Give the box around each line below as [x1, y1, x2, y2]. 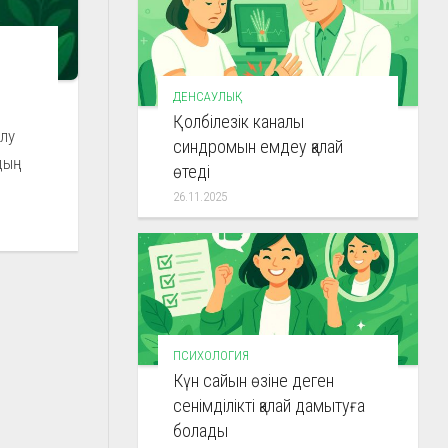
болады [173, 419, 228, 441]
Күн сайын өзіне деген [173, 369, 334, 391]
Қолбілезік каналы [173, 110, 304, 132]
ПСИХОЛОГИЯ [173, 347, 249, 363]
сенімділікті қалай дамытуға [173, 394, 365, 416]
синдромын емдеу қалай [173, 135, 343, 157]
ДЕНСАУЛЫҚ [173, 88, 235, 104]
